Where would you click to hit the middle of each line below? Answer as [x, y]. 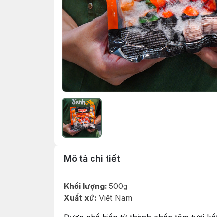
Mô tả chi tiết [92, 159]
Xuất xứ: [81, 198]
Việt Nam [116, 198]
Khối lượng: [86, 186]
